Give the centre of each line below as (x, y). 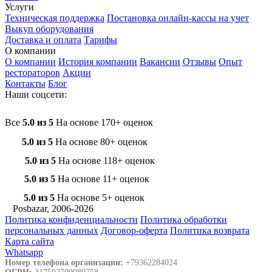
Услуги (19, 7)
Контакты (25, 83)
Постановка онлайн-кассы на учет (178, 18)
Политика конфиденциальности (71, 219)
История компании (98, 61)
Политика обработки (184, 219)
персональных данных (52, 230)
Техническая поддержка (55, 18)
